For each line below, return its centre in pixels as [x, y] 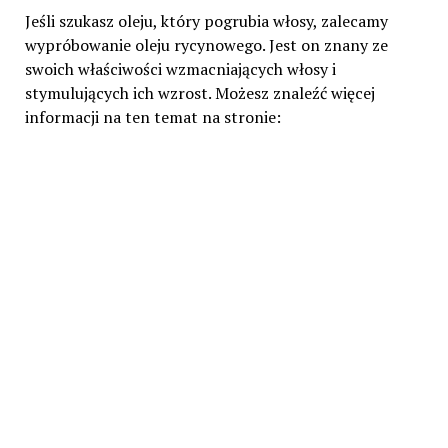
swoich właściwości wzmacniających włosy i [180, 69]
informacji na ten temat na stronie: [152, 117]
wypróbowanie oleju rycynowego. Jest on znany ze [206, 45]
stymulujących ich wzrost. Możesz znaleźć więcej [199, 93]
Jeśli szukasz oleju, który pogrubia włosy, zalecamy [206, 21]
